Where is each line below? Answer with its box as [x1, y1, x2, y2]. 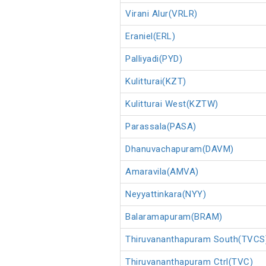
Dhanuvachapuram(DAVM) [125, 144, 234, 155]
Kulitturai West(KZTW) [125, 99, 218, 110]
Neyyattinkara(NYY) [125, 189, 206, 200]
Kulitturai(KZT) [125, 76, 186, 87]
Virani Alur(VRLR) [125, 8, 198, 20]
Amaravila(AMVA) [125, 166, 199, 178]
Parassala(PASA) [125, 121, 197, 132]
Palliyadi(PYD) [125, 53, 182, 65]
